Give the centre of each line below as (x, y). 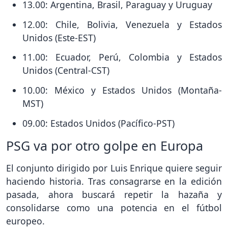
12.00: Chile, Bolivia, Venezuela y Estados (122, 24)
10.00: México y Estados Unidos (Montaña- (122, 90)
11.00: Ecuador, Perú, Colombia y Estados (122, 57)
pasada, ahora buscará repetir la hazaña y (114, 194)
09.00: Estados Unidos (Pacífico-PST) (98, 123)
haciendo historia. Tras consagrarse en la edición (114, 181)
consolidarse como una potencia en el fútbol (114, 207)
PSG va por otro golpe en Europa (105, 145)
